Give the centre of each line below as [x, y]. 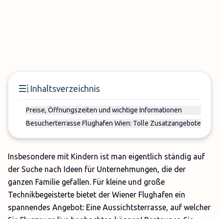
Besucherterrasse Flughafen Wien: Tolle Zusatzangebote [113, 123]
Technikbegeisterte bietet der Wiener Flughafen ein [97, 195]
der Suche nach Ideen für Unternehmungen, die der [97, 169]
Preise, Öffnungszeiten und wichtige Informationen [104, 110]
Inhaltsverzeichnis [65, 88]
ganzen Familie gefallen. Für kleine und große [86, 182]
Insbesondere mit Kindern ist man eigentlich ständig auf [106, 156]
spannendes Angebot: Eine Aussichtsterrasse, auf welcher [109, 207]
